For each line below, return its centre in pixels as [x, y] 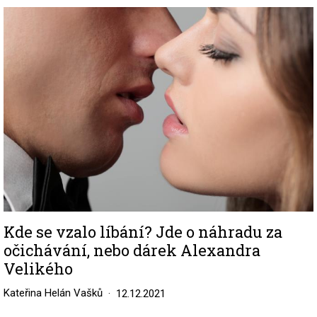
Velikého [38, 269]
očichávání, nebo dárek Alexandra [132, 250]
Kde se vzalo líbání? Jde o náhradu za [143, 232]
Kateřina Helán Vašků [53, 293]
